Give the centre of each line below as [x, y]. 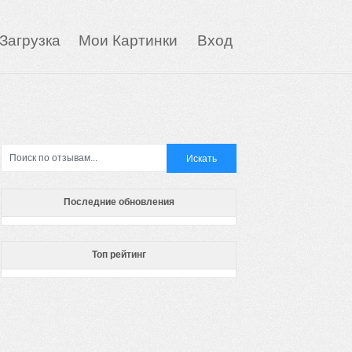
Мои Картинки [130, 40]
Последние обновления [119, 202]
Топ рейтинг [119, 255]
